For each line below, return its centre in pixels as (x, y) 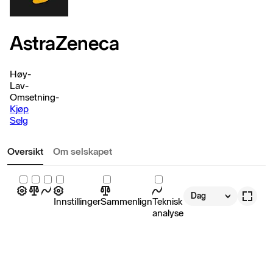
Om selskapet (83, 151)
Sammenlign (126, 201)
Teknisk (167, 201)
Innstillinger (77, 201)
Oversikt (25, 151)
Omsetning (33, 97)
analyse (168, 213)
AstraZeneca (65, 44)
